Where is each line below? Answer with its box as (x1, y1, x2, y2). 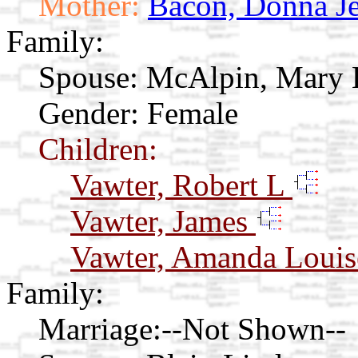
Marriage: (38, 312, 161, 347)
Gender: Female (38, 96, 238, 131)
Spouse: (38, 60, 138, 95)
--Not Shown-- (161, 312, 346, 347)
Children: (38, 132, 157, 167)
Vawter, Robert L (70, 168, 292, 203)
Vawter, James (70, 204, 256, 239)
